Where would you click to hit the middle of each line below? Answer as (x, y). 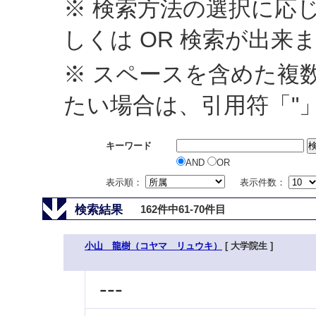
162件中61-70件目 (183, 209)
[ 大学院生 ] (248, 246)
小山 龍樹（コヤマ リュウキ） (153, 246)
